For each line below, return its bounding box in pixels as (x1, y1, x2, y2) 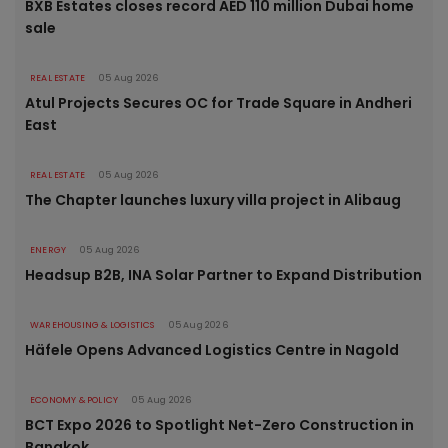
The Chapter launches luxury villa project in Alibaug (25, 190, 401, 211)
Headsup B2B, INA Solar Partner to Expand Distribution (25, 265, 422, 286)
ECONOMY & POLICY (30, 394, 119, 407)
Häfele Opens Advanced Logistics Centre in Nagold (25, 340, 399, 361)
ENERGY (30, 244, 67, 257)
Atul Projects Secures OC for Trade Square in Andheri (25, 93, 412, 114)
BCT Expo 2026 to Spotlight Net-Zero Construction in (25, 415, 414, 436)
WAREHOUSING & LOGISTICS (30, 319, 155, 332)
